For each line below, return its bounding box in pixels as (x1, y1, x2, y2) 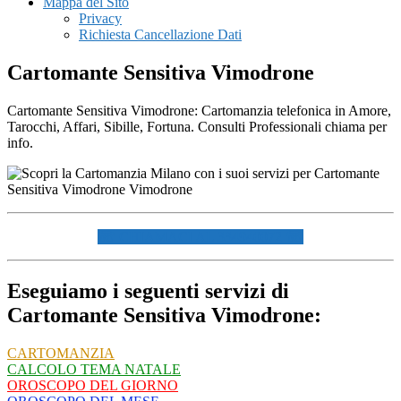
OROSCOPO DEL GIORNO (7, 377, 178, 393)
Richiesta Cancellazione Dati (79, 27, 242, 42)
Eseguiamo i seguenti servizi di (7, 278, 289, 303)
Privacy (79, 11, 122, 26)
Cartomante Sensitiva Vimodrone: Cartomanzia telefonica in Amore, (7, 102, 391, 118)
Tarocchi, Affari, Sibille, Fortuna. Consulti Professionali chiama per (7, 118, 387, 134)
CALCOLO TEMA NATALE (7, 361, 181, 377)
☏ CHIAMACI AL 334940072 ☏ (98, 228, 303, 244)
